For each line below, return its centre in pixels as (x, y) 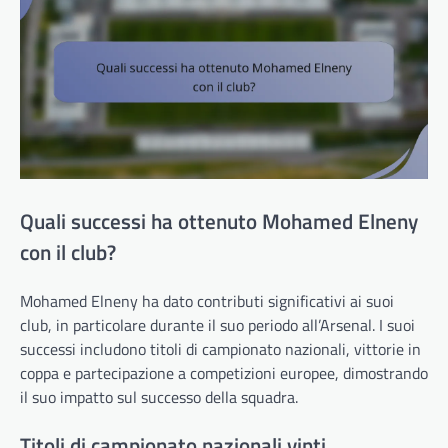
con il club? (68, 252)
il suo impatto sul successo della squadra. (159, 396)
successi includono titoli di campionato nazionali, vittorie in (220, 348)
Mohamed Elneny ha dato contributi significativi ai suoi (207, 300)
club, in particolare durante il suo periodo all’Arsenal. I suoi (217, 324)
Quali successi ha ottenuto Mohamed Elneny (219, 221)
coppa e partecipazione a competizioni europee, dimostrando (224, 372)
